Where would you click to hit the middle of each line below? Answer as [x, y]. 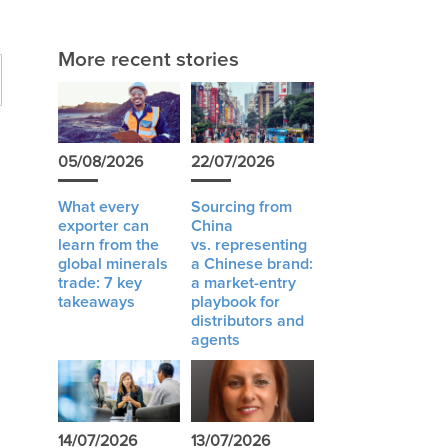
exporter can [103, 226]
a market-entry [243, 283]
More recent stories [148, 60]
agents [215, 340]
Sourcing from [241, 207]
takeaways [96, 302]
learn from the [108, 245]
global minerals [112, 264]
